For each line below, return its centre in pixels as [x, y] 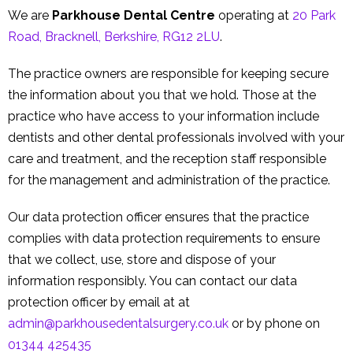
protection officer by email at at [99, 303]
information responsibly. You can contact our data [152, 281]
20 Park [314, 16]
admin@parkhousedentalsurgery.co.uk [118, 324]
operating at [254, 16]
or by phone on [274, 324]
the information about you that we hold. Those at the [162, 95]
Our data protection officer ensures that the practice [158, 217]
